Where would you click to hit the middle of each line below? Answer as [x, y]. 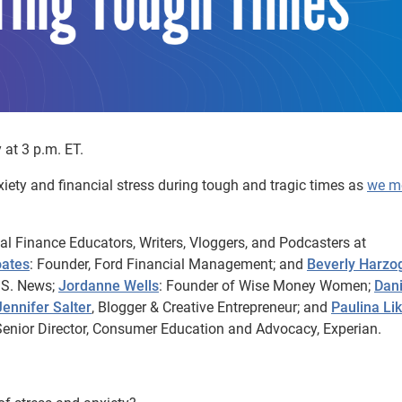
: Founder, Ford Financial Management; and [168, 264]
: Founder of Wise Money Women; [267, 285]
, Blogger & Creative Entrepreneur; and [211, 307]
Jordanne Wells [109, 285]
